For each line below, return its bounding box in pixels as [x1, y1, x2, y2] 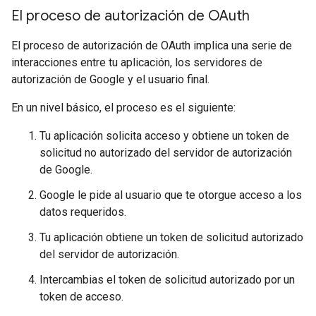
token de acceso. [39, 290, 123, 303]
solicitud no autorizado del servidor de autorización [39, 146, 292, 159]
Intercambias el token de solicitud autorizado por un [39, 273, 295, 286]
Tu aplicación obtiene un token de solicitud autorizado [39, 231, 303, 244]
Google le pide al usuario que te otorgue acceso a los [39, 188, 302, 202]
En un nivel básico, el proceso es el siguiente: [11, 101, 236, 114]
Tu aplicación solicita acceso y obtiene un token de [39, 129, 289, 142]
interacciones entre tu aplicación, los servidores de [11, 56, 262, 69]
